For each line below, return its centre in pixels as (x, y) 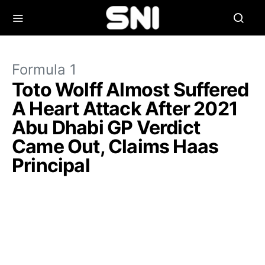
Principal (51, 165)
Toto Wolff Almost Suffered (130, 90)
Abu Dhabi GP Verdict (106, 127)
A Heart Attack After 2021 (125, 109)
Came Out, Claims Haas (115, 146)
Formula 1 (44, 70)
